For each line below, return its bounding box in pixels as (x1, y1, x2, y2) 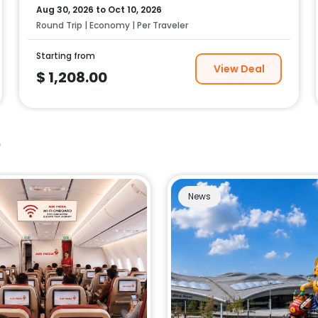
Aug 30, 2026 (36, 4, 94, 16)
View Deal (214, 61, 265, 76)
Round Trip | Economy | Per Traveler (36, 19, 189, 31)
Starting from (36, 50, 96, 62)
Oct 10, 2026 (108, 4, 163, 16)
